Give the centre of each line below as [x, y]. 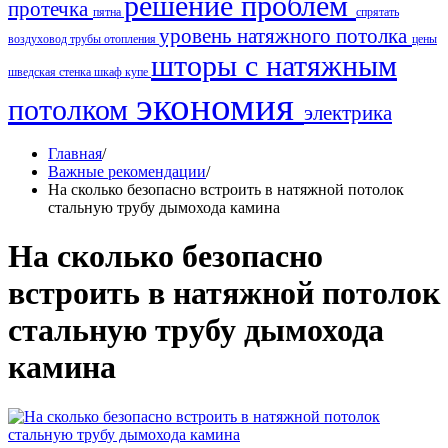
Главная [75, 153]
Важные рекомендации [127, 171]
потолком [72, 110]
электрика [348, 113]
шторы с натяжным [274, 66]
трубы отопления [114, 39]
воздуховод [39, 39]
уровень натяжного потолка [285, 36]
